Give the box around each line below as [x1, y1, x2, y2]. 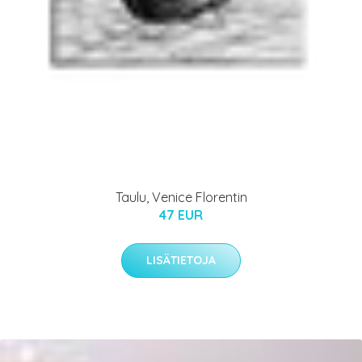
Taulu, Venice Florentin [115, 188, 247, 205]
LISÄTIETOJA [146, 252, 216, 267]
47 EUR [159, 206, 203, 223]
